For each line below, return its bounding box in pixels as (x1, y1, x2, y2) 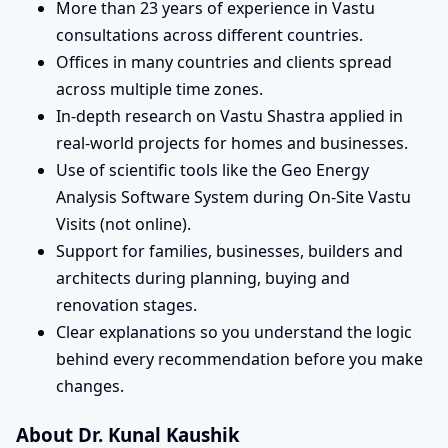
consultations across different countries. (56, 23, 363, 46)
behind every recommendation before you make (56, 347, 423, 370)
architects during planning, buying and (56, 266, 350, 289)
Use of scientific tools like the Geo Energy (56, 158, 369, 181)
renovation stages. (56, 293, 197, 316)
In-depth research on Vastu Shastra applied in (56, 104, 403, 127)
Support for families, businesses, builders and (56, 239, 403, 262)
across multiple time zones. (56, 77, 263, 100)
